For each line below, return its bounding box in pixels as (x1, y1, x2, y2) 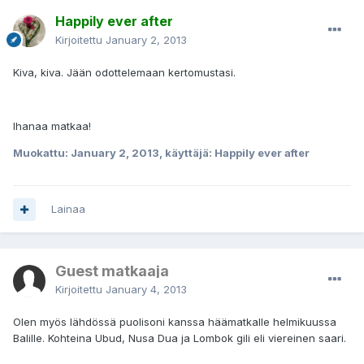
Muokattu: (13, 146, 71, 160)
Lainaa (51, 202, 85, 216)
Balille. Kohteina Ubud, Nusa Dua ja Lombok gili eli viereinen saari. (13, 331, 346, 345)
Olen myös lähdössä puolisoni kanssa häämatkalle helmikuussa (13, 315, 336, 329)
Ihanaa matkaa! (13, 119, 91, 133)
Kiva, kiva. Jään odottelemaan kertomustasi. (13, 66, 236, 80)
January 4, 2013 (106, 283, 187, 297)
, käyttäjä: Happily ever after (159, 146, 310, 160)
